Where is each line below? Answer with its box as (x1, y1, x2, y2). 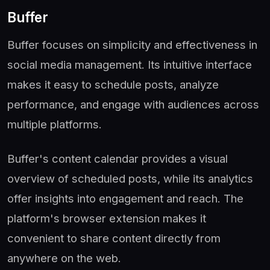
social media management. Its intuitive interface (7, 57, 252, 71)
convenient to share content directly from (7, 231, 221, 245)
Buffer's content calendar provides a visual (7, 151, 228, 165)
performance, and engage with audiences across (7, 97, 259, 111)
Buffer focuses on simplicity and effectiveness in (7, 37, 257, 51)
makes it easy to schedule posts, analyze (7, 77, 219, 91)
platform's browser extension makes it (7, 211, 206, 225)
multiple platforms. (7, 117, 102, 131)
